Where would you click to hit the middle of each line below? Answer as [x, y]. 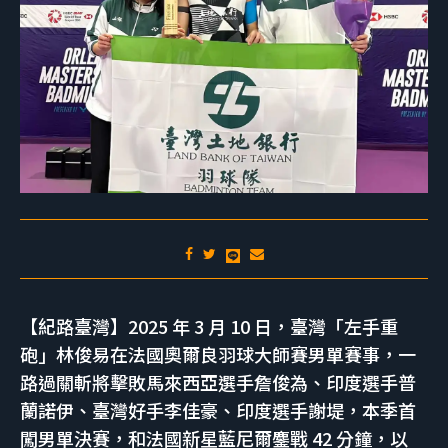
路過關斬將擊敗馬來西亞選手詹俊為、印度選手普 [218, 382]
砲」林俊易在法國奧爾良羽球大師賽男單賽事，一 [218, 354]
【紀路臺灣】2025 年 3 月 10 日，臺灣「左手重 [209, 326]
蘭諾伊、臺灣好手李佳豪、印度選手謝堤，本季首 [218, 410]
